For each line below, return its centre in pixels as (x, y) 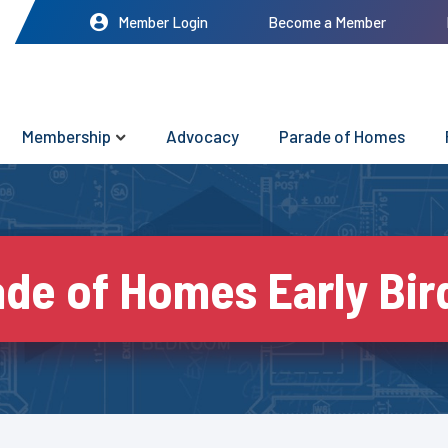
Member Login (163, 22)
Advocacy (202, 136)
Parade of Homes (342, 136)
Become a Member (327, 22)
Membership (66, 136)
